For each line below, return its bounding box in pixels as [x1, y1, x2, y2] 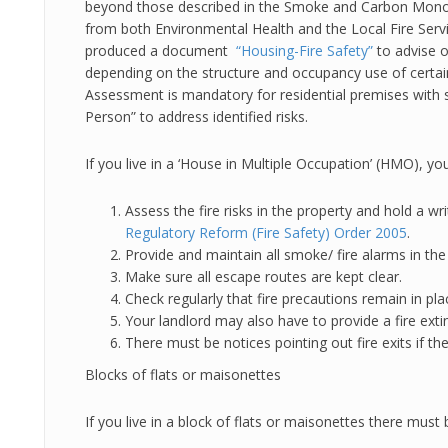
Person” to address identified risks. [85, 107, 308, 126]
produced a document [85, 41, 236, 60]
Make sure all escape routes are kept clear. [125, 267, 406, 286]
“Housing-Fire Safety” [236, 41, 373, 60]
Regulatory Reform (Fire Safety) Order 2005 [125, 223, 407, 242]
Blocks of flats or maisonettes [85, 365, 281, 384]
